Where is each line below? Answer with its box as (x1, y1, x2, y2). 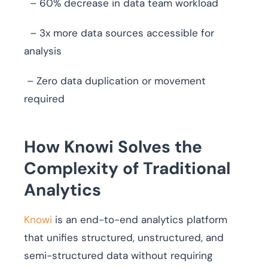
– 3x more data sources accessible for (24, 26, 214, 40)
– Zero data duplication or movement (24, 74, 206, 88)
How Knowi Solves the (24, 136, 202, 159)
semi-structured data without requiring (24, 249, 212, 263)
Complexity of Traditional (24, 157, 230, 180)
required (24, 92, 65, 106)
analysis (24, 44, 62, 58)
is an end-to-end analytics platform (52, 213, 227, 227)
